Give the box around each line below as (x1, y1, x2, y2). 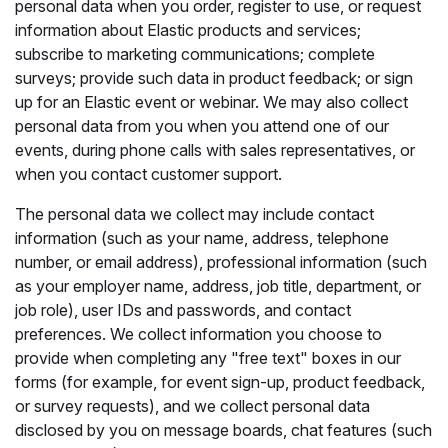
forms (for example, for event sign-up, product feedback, (15, 372, 425, 392)
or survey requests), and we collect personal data (15, 396, 370, 416)
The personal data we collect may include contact (15, 204, 374, 224)
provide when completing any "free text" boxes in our (15, 348, 401, 368)
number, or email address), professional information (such (15, 252, 427, 272)
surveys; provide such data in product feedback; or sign (15, 68, 413, 88)
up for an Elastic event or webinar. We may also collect (15, 92, 408, 112)
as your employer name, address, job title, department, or (15, 276, 421, 296)
